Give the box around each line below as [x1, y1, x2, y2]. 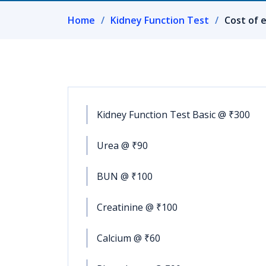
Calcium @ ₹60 [97, 232, 160, 245]
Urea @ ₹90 [97, 139, 148, 152]
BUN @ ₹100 [97, 170, 153, 183]
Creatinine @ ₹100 [97, 201, 178, 214]
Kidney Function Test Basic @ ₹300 [97, 108, 250, 121]
